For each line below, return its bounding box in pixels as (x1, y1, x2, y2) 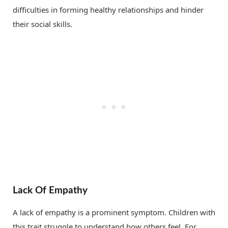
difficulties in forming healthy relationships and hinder (13, 5, 204, 15)
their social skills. (13, 19, 72, 30)
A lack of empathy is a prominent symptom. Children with (13, 207, 215, 217)
